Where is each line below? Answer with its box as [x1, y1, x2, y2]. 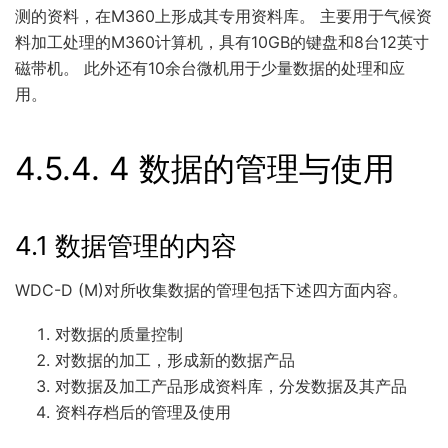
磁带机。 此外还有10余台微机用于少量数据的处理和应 [15, 57, 405, 78]
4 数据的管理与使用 [109, 148, 395, 188]
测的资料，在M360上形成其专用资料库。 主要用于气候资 [15, 5, 432, 26]
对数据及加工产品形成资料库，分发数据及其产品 [55, 376, 407, 397]
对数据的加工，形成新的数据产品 [55, 350, 295, 371]
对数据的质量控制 [55, 324, 183, 345]
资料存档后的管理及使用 [55, 402, 231, 423]
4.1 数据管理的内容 [15, 229, 237, 261]
